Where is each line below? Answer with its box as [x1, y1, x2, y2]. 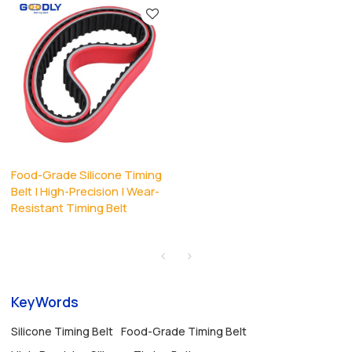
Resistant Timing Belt [11, 200, 128, 216]
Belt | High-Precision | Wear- [11, 183, 160, 200]
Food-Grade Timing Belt [121, 323, 247, 339]
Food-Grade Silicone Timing [11, 167, 163, 183]
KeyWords [11, 291, 79, 311]
